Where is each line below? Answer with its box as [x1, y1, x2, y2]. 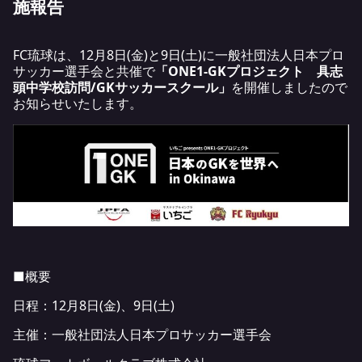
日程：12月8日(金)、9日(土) [13, 296, 175, 314]
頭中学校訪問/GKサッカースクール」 [13, 78, 231, 96]
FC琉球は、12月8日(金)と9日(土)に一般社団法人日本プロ [13, 45, 344, 64]
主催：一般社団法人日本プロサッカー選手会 [13, 325, 271, 343]
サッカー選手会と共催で [13, 61, 155, 80]
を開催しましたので [231, 78, 347, 96]
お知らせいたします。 [13, 94, 142, 112]
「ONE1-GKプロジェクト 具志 [155, 61, 343, 80]
